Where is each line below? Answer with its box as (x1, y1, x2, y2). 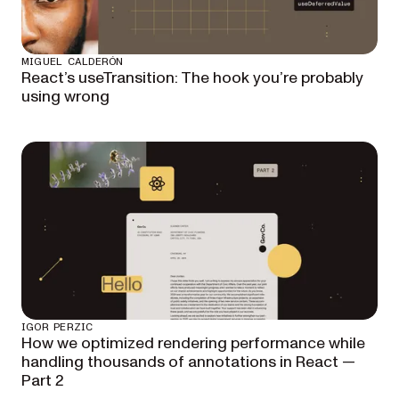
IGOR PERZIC (21, 322, 94, 332)
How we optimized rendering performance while (21, 332, 365, 354)
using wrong (21, 85, 110, 108)
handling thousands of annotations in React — (21, 351, 355, 373)
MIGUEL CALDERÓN (21, 56, 124, 67)
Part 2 (21, 370, 64, 392)
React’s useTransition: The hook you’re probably (21, 67, 363, 89)
